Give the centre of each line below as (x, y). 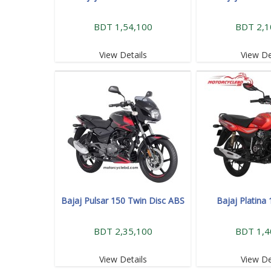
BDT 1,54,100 (123, 26)
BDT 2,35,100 (123, 231)
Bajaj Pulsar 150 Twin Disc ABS (123, 200)
